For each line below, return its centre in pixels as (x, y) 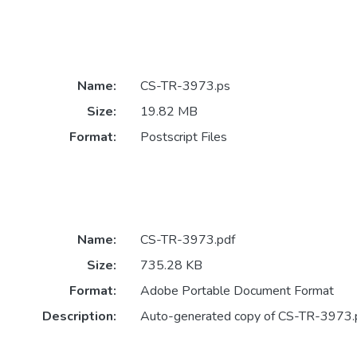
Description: (79, 316)
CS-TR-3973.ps (185, 86)
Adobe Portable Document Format (237, 290)
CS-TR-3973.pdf (187, 239)
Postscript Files (183, 137)
